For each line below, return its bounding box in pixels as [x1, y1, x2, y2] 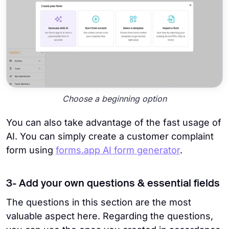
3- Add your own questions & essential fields [6, 179, 220, 190]
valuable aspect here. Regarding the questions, [6, 211, 213, 222]
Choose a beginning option [62, 93, 167, 104]
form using [6, 145, 56, 156]
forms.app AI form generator [56, 145, 180, 156]
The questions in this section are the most [6, 197, 191, 208]
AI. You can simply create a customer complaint [6, 131, 214, 142]
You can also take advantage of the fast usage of [6, 117, 221, 128]
